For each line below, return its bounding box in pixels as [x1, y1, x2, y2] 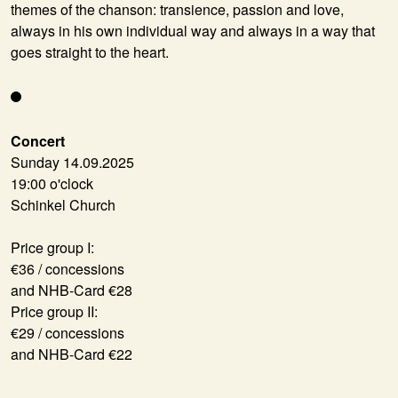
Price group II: [11, 300, 98, 322]
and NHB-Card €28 [11, 279, 132, 300]
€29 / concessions [11, 322, 124, 343]
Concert [11, 130, 65, 151]
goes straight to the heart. [11, 41, 169, 62]
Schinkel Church [11, 194, 115, 215]
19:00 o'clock [11, 172, 93, 194]
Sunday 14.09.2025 [11, 151, 134, 172]
